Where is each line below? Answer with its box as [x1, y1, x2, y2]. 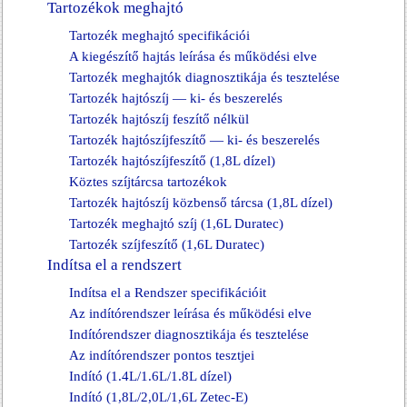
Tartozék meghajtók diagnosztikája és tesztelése [69, 70, 340, 84]
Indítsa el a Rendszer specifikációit [69, 285, 266, 300]
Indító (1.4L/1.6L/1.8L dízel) [69, 369, 232, 383]
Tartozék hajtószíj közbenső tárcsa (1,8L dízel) [69, 195, 333, 210]
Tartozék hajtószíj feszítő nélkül [69, 112, 249, 126]
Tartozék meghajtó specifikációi [69, 28, 250, 43]
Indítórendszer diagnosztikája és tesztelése [69, 327, 309, 342]
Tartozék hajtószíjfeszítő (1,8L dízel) [69, 154, 275, 168]
